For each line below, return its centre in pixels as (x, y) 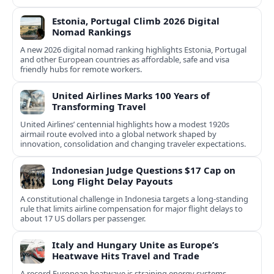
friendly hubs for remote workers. (81, 69)
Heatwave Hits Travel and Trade (126, 256)
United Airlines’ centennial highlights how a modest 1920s (125, 124)
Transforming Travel (99, 107)
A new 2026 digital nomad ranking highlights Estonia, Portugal (133, 50)
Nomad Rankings (91, 32)
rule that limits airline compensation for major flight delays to (131, 209)
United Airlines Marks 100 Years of (131, 96)
